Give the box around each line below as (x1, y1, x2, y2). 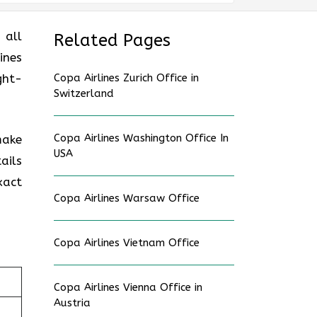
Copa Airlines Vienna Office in (54, 281, 202, 294)
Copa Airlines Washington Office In (54, 132, 229, 144)
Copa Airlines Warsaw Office (54, 192, 200, 204)
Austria (54, 296, 91, 309)
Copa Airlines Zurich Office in (54, 71, 199, 84)
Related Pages (54, 30, 171, 50)
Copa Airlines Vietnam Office (54, 236, 200, 249)
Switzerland (54, 87, 114, 100)
